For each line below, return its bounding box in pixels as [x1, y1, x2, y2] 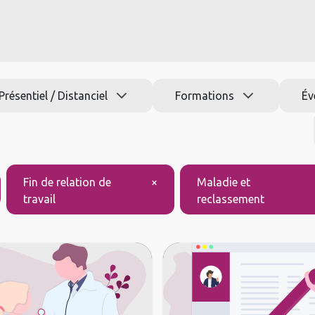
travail [22, 193, 56, 206]
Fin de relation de [22, 176, 111, 189]
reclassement [197, 193, 265, 206]
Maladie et [197, 176, 251, 189]
